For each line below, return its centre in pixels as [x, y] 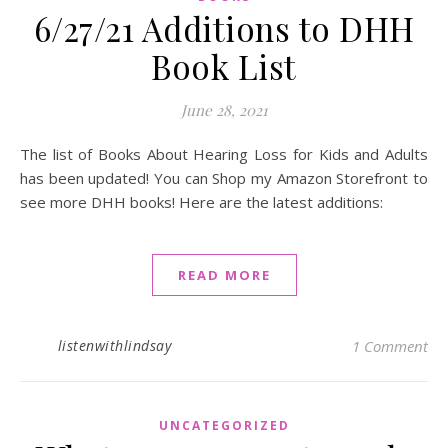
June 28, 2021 [224, 110]
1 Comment [390, 346]
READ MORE [224, 275]
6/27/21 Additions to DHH [224, 28]
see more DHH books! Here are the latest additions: [201, 202]
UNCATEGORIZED [224, 426]
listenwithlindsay [114, 346]
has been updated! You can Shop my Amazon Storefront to [224, 178]
